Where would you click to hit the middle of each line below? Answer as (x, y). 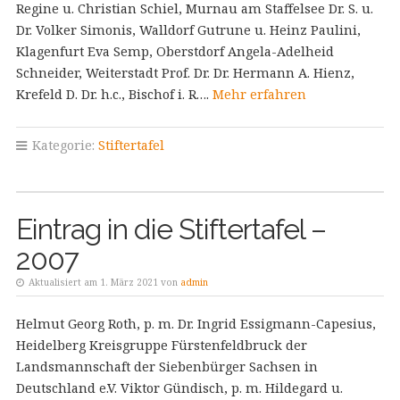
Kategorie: (63, 145)
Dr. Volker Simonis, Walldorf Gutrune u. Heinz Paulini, (188, 30)
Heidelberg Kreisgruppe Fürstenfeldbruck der (161, 345)
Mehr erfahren (259, 94)
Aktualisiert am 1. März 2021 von (103, 282)
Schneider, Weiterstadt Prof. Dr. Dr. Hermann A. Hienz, (185, 73)
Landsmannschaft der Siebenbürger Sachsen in (167, 367)
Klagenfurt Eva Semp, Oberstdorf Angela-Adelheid (175, 51)
